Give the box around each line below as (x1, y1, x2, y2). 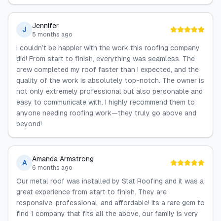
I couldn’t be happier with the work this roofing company (16, 44, 200, 52)
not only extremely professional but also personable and (16, 87, 203, 95)
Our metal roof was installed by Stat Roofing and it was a (16, 177, 204, 185)
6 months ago (32, 164, 73, 171)
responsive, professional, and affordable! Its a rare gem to (16, 199, 205, 207)
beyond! (16, 120, 42, 128)
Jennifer (32, 22, 59, 30)
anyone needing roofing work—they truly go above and (16, 109, 196, 117)
